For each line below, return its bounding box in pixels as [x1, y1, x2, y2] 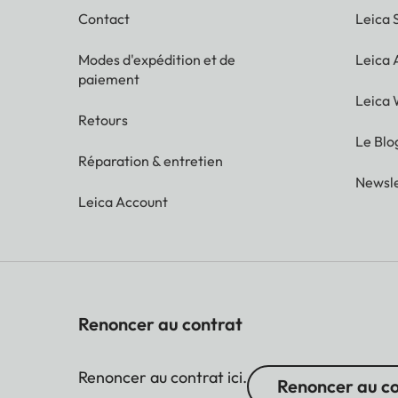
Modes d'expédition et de [78, 51, 235, 69]
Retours [78, 111, 128, 130]
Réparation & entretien [78, 152, 223, 171]
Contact [78, 10, 130, 28]
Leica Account [78, 193, 168, 211]
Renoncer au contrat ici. [78, 367, 247, 388]
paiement [78, 70, 139, 89]
